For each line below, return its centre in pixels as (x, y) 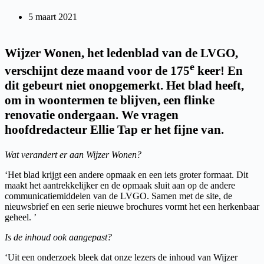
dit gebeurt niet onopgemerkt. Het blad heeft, (124, 85)
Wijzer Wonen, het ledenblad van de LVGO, (121, 53)
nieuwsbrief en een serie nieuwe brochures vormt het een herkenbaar (132, 206)
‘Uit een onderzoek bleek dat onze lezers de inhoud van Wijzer (121, 257)
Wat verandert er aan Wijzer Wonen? (73, 154)
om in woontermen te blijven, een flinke (110, 100)
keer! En (219, 70)
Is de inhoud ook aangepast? (58, 237)
